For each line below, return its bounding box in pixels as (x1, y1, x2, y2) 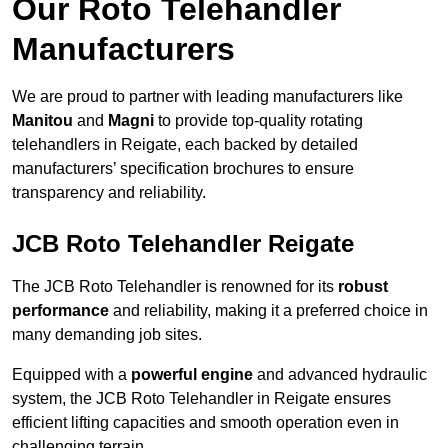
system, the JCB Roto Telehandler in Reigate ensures (12, 390, 391, 408)
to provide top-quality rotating (154, 112, 363, 130)
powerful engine (131, 366, 253, 384)
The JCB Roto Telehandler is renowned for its (12, 278, 338, 296)
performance (12, 302, 109, 320)
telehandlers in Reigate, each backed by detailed (12, 136, 358, 154)
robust (338, 278, 388, 296)
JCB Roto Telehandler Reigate (12, 230, 354, 258)
